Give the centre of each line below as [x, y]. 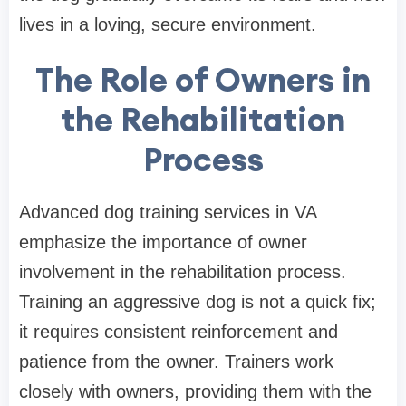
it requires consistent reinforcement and [179, 332]
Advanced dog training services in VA [168, 213]
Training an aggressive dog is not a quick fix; [198, 302]
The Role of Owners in [203, 80]
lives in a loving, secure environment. [168, 25]
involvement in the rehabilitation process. [183, 272]
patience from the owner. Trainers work [176, 362]
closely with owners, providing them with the [195, 392]
